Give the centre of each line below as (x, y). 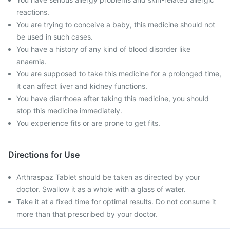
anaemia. (32, 61)
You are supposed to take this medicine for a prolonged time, (119, 74)
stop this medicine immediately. (69, 111)
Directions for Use (44, 155)
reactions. (33, 12)
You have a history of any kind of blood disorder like (103, 49)
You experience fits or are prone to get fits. (88, 123)
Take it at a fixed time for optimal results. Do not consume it (116, 202)
